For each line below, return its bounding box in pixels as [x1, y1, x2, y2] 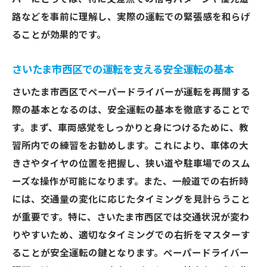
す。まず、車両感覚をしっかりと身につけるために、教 [12, 123, 249, 133]
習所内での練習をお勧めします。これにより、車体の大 [12, 141, 249, 151]
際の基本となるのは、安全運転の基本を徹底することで [12, 105, 250, 116]
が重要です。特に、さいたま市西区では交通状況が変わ [12, 212, 249, 223]
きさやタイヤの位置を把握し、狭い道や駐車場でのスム [12, 159, 250, 169]
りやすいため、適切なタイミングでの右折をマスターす [12, 230, 250, 241]
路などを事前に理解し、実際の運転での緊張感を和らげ [12, 12, 250, 23]
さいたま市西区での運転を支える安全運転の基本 [12, 64, 234, 76]
